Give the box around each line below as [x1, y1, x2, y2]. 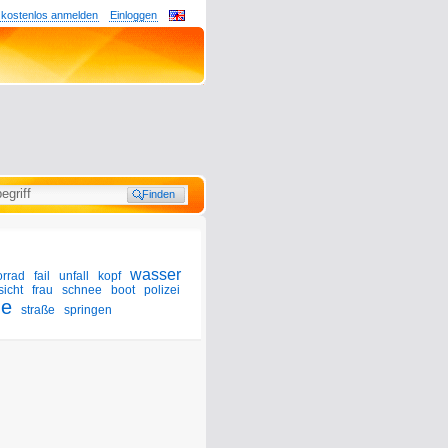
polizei [144, 283, 180, 297]
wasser [130, 266, 181, 283]
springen [64, 303, 112, 317]
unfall [59, 269, 89, 283]
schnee [62, 283, 102, 297]
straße [21, 303, 55, 317]
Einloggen [110, 9, 157, 21]
